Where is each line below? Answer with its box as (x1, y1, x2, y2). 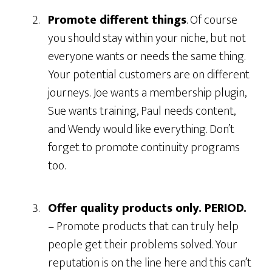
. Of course (186, 10, 238, 30)
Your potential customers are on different (48, 64, 250, 85)
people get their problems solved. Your (48, 234, 238, 255)
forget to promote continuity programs (48, 137, 240, 158)
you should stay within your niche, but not (48, 28, 246, 49)
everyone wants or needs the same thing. (48, 46, 246, 67)
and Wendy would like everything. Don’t (48, 119, 235, 140)
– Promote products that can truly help (48, 216, 239, 237)
